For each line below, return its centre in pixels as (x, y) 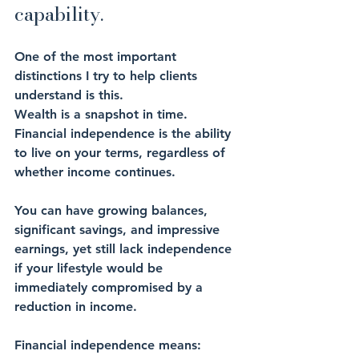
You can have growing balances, (113, 211)
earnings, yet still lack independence (125, 249)
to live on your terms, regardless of (122, 153)
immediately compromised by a (111, 288)
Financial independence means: (108, 345)
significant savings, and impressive (119, 230)
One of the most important (97, 57)
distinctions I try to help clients (108, 76)
